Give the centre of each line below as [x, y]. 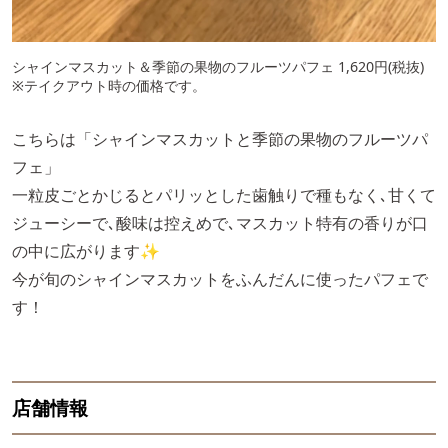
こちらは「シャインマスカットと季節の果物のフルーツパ [220, 138]
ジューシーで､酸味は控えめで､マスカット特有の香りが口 [220, 222]
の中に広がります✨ [86, 250]
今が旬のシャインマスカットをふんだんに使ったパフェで [220, 278]
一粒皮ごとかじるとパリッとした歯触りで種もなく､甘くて [224, 194]
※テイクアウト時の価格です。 [109, 85]
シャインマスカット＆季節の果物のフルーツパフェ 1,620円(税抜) [218, 66]
